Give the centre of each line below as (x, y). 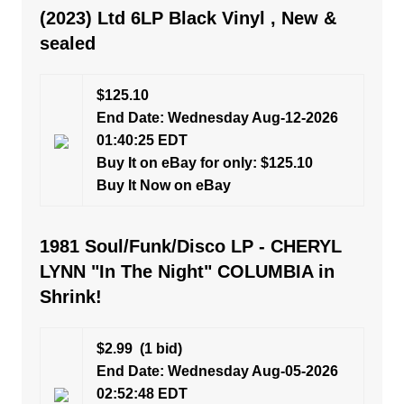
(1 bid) (157, 349)
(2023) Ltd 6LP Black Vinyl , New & (188, 18)
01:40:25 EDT (142, 140)
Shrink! (70, 297)
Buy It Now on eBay (163, 185)
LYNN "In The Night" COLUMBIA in (187, 271)
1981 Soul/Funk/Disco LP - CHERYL (190, 246)
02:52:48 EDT (142, 394)
